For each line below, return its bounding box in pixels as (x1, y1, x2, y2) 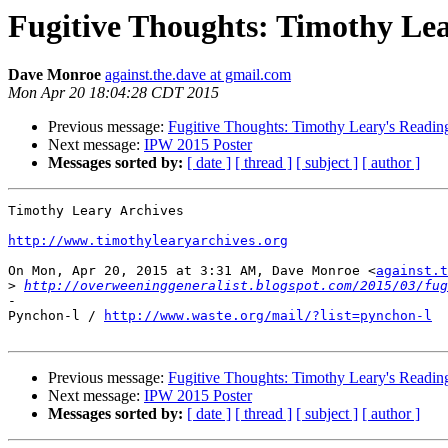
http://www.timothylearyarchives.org (8, 233, 288, 249)
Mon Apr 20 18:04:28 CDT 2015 (8, 84, 219, 102)
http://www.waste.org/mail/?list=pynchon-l (104, 308, 432, 324)
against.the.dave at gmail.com (105, 66, 291, 84)
